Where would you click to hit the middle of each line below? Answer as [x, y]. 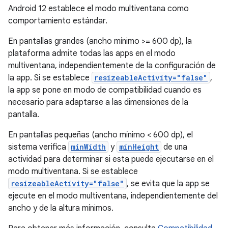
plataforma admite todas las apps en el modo [92, 53]
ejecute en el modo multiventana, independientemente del [113, 196]
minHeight [139, 147]
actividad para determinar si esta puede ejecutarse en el [111, 159]
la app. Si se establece [50, 78]
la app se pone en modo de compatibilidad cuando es [105, 90]
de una [174, 147]
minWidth [88, 147]
